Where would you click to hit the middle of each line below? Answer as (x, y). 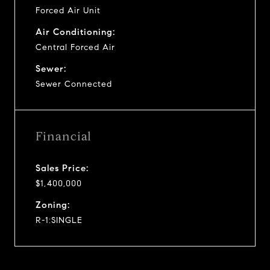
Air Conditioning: (75, 32)
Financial (64, 136)
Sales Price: (62, 168)
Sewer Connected (74, 84)
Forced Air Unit (68, 10)
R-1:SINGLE (59, 220)
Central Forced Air (75, 47)
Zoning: (53, 205)
